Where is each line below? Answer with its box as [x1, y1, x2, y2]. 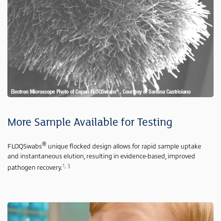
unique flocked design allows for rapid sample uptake [46, 142, 201, 150]
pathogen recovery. [7, 162, 62, 171]
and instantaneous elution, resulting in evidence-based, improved [7, 151, 195, 160]
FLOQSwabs [7, 142, 42, 150]
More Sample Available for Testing [7, 116, 173, 129]
